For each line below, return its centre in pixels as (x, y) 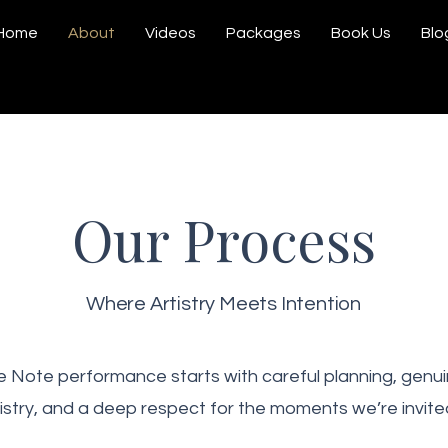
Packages (263, 33)
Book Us (360, 33)
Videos (170, 33)
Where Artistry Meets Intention (223, 304)
